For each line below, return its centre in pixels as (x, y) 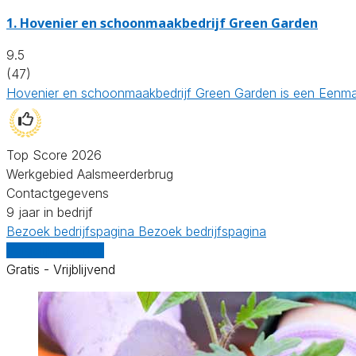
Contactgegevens (58, 193)
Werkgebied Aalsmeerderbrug (90, 174)
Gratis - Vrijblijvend (61, 269)
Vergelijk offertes (55, 250)
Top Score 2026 (54, 155)
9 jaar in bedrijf (50, 212)
